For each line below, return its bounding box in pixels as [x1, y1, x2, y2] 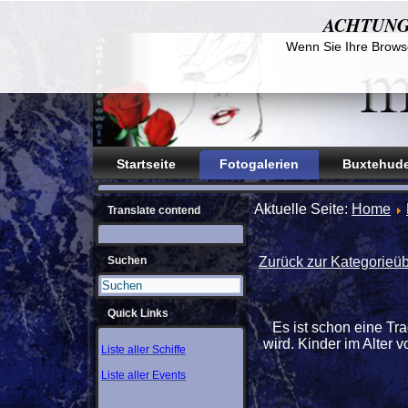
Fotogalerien [219, 157, 299, 171]
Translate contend [107, 204, 200, 217]
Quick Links [107, 307, 168, 320]
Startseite [117, 157, 176, 171]
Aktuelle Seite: [254, 201, 352, 217]
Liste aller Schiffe [101, 343, 186, 356]
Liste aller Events [101, 369, 186, 382]
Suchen [107, 254, 147, 267]
